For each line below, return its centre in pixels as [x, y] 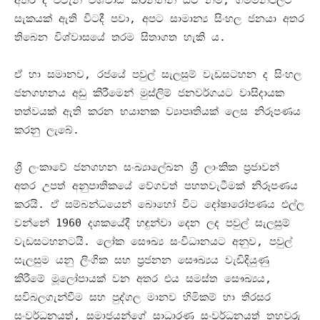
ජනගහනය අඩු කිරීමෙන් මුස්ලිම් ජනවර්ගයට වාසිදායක [149, 93]
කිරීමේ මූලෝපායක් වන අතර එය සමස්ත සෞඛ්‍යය [140, 279]
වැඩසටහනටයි [49, 242]
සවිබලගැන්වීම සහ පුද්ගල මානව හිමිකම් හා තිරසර [142, 297]
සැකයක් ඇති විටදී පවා [72, 19]
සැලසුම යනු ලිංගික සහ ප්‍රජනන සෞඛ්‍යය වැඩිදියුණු [142, 260]
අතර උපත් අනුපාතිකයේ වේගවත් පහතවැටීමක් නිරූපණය [156, 186]
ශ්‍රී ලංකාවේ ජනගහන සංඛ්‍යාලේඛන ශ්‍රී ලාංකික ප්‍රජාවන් [147, 167]
